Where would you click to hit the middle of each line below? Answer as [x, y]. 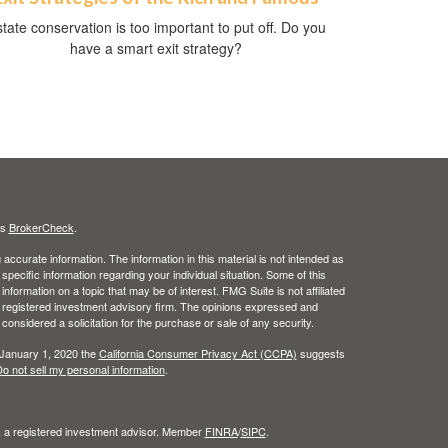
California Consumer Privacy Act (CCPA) [197, 353]
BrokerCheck [41, 227]
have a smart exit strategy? [156, 48]
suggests [320, 353]
